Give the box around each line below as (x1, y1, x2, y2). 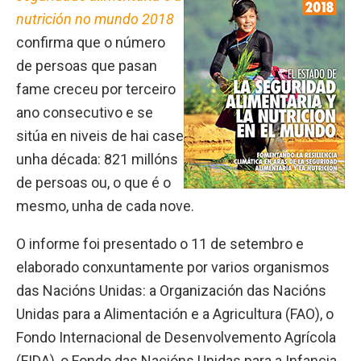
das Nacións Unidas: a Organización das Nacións (16, 281, 326, 299)
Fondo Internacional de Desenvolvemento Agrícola (16, 328, 336, 346)
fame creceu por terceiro (16, 80, 176, 98)
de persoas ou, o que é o (16, 173, 171, 191)
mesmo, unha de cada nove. (16, 197, 194, 214)
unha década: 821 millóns (16, 150, 178, 168)
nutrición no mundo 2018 (16, 10, 174, 27)
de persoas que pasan (16, 56, 157, 74)
